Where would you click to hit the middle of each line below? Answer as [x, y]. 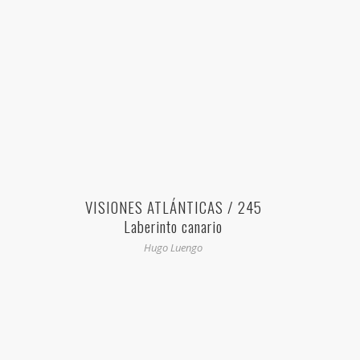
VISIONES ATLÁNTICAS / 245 [173, 207]
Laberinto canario [173, 226]
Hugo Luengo [173, 248]
